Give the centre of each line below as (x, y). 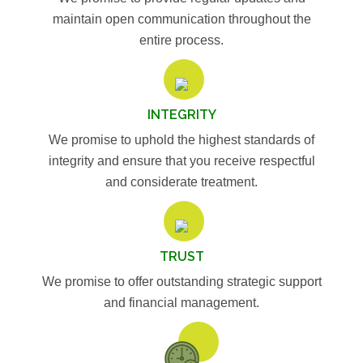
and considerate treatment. (181, 181)
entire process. (181, 40)
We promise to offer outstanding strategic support (181, 281)
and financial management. (181, 302)
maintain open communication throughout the (181, 19)
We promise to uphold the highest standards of (181, 139)
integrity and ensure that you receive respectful (181, 160)
